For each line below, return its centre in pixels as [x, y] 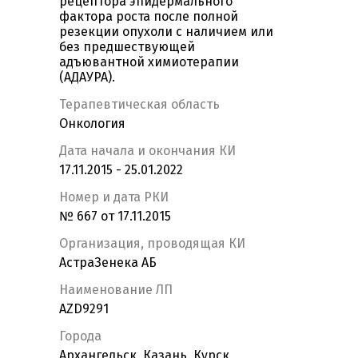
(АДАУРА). [87, 78]
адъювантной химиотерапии [149, 62]
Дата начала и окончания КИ [147, 151]
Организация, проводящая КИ [152, 244]
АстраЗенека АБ [108, 263]
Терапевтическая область [139, 105]
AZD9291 [84, 309]
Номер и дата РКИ [114, 197]
